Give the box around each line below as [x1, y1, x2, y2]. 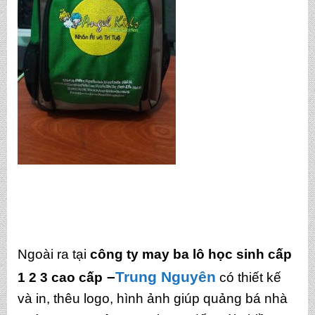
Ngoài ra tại [17, 246, 90, 262]
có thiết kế [215, 269, 281, 285]
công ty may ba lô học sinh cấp [89, 246, 292, 262]
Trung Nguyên [115, 268, 216, 285]
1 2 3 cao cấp [17, 269, 103, 285]
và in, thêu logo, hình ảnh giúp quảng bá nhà [17, 290, 288, 306]
